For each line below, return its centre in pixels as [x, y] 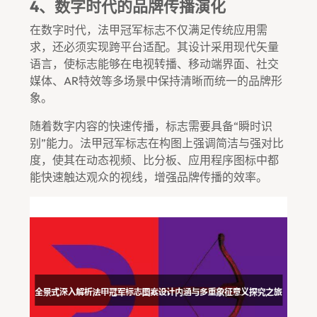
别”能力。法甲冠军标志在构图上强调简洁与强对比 [157, 143]
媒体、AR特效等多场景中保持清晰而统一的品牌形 [156, 81]
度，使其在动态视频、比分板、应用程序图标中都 [154, 160]
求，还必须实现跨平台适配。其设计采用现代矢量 [154, 47]
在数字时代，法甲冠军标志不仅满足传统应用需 [149, 30]
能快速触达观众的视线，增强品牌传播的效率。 [149, 177]
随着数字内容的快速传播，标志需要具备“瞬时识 [151, 126]
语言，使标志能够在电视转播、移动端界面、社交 [154, 64]
